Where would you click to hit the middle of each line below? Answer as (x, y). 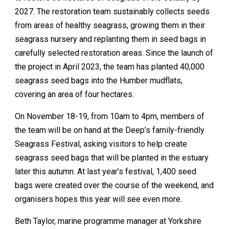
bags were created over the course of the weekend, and (114, 185)
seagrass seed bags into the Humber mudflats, (99, 81)
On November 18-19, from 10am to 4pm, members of (110, 116)
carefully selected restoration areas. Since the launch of (114, 53)
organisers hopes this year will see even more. (98, 199)
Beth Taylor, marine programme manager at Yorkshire (108, 221)
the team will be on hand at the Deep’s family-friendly (110, 130)
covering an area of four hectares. (74, 94)
